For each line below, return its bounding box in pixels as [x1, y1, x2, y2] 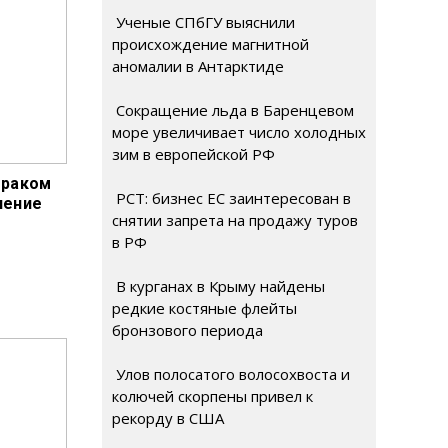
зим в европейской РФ [112, 144, 275, 164]
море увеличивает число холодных [112, 122, 366, 142]
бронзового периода [112, 320, 263, 340]
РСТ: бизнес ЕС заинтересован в [112, 188, 351, 208]
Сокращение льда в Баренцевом [112, 100, 354, 120]
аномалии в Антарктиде [112, 56, 284, 76]
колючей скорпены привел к [112, 386, 313, 406]
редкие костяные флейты [112, 298, 297, 318]
